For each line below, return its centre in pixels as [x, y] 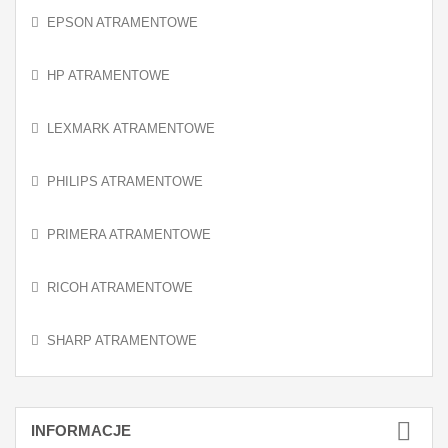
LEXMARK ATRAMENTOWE [131, 128]
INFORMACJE [81, 430]
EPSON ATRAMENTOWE [122, 22]
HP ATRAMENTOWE [108, 75]
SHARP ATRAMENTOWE [122, 340]
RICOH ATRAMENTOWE [120, 287]
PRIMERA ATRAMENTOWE [129, 234]
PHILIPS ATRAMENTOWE [125, 181]
